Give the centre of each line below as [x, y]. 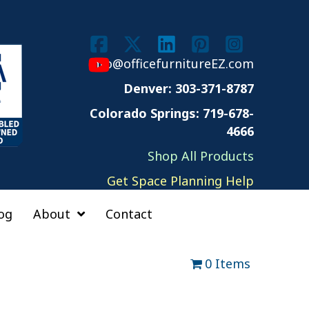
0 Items [228, 263]
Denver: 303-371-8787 [189, 88]
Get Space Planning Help [180, 181]
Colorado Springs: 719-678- [172, 113]
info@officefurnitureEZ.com [171, 63]
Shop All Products [201, 156]
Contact [129, 214]
